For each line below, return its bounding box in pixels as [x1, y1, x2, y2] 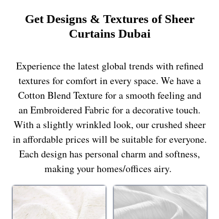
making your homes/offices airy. [44, 161, 175, 175]
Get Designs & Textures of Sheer [24, 12, 195, 26]
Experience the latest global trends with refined [16, 59, 203, 72]
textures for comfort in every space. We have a [18, 73, 201, 87]
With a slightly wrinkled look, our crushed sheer [13, 117, 206, 131]
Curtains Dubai [68, 27, 151, 41]
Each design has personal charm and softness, [19, 147, 200, 160]
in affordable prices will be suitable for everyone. [12, 132, 207, 146]
